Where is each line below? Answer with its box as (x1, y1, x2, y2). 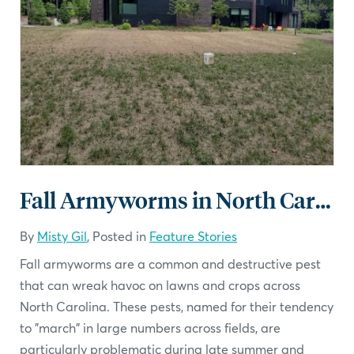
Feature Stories (149, 228, 237, 245)
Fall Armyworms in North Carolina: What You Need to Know (315, 185, 331, 215)
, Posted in (87, 228, 149, 245)
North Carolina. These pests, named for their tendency (20, 298, 333, 315)
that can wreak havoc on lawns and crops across (20, 277, 300, 294)
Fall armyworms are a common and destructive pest (20, 255, 321, 273)
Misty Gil (37, 228, 87, 245)
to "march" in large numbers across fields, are (20, 319, 281, 337)
